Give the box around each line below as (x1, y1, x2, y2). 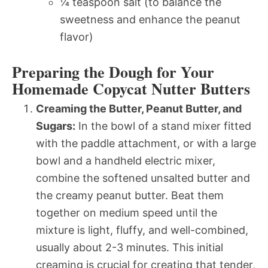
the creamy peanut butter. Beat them (36, 188, 224, 202)
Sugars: (36, 119, 75, 132)
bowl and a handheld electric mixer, (36, 154, 215, 167)
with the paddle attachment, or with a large (36, 136, 256, 150)
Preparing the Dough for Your (12, 60, 214, 83)
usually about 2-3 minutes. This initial (36, 240, 223, 254)
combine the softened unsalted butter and (36, 171, 250, 184)
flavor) (60, 30, 93, 43)
